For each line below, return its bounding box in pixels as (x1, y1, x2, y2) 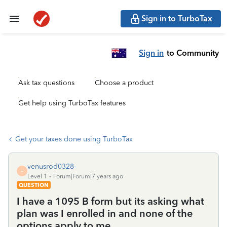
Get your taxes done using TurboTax (15, 135, 133, 143)
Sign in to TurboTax (141, 14, 212, 23)
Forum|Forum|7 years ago (53, 173, 123, 180)
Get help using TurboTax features (18, 99, 126, 107)
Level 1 (27, 173, 47, 180)
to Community (167, 48, 219, 58)
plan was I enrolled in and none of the (17, 207, 193, 219)
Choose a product (95, 79, 154, 87)
